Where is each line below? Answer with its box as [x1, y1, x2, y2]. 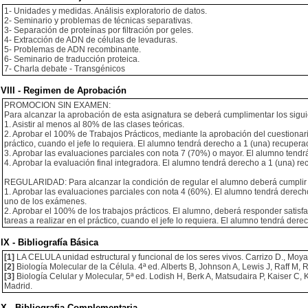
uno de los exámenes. [4, 197, 87, 206]
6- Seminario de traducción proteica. [4, 54, 140, 64]
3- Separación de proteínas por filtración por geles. [4, 25, 193, 35]
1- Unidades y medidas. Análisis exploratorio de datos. [4, 6, 207, 16]
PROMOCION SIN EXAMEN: [4, 100, 111, 110]
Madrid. [4, 281, 32, 291]
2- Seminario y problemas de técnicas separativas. [4, 16, 192, 25]
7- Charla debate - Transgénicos [4, 64, 125, 74]
